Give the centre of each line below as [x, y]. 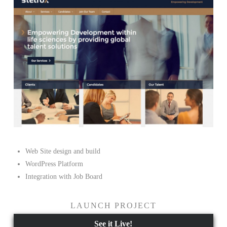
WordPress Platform [54, 164]
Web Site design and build [63, 152]
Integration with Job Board [64, 177]
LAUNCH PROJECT [113, 206]
